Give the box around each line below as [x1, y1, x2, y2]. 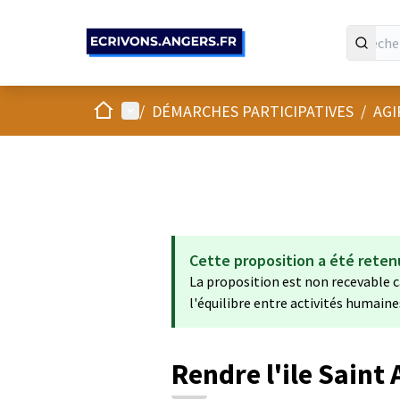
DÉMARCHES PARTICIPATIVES [152, 100, 354, 121]
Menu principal [121, 99, 221, 121]
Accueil [92, 99, 138, 120]
